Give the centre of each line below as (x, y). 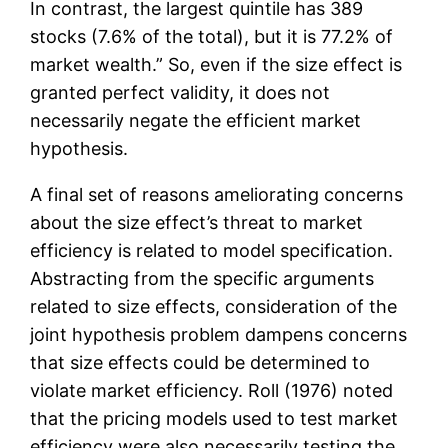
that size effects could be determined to (200, 363)
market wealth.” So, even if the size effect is (216, 65)
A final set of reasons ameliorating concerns (217, 195)
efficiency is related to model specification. (212, 251)
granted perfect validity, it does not (180, 93)
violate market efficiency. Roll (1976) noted (212, 391)
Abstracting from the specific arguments (202, 279)
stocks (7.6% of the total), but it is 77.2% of (212, 37)
